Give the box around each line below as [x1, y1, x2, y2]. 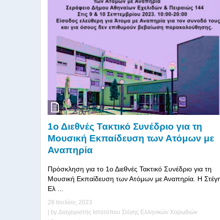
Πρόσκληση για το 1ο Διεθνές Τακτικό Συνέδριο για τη [48, 165, 212, 173]
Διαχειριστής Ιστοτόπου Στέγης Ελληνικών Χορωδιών [58, 208, 197, 216]
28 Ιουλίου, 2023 [48, 198, 92, 206]
